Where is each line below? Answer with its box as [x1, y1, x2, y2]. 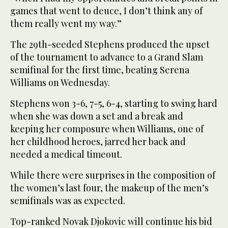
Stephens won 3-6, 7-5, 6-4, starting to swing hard [10, 97, 217, 109]
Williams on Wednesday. [10, 76, 110, 89]
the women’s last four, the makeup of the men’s [10, 181, 209, 194]
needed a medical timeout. [10, 148, 122, 160]
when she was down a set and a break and [10, 109, 183, 122]
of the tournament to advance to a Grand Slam [10, 50, 203, 63]
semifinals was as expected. [10, 194, 125, 207]
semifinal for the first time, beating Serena [10, 63, 189, 76]
